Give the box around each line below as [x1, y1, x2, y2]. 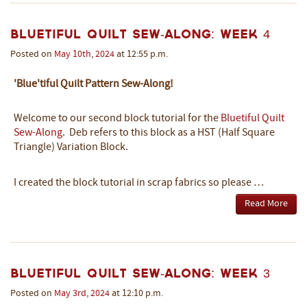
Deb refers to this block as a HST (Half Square [65, 127, 275, 138]
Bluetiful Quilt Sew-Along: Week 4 [10, 29, 270, 38]
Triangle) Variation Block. [14, 141, 128, 153]
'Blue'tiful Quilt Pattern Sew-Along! [14, 78, 173, 90]
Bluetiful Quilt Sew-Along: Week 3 [10, 268, 270, 278]
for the [188, 112, 221, 124]
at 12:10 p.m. [110, 288, 163, 299]
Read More [245, 198, 288, 209]
